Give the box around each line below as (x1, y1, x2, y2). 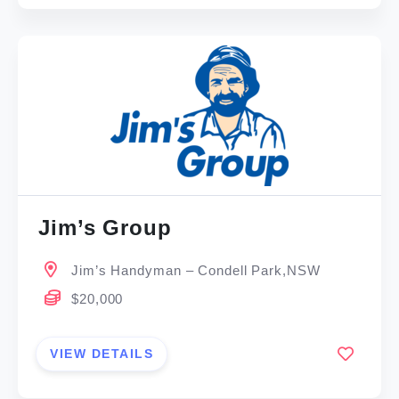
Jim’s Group (38, 216, 172, 240)
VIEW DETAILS (50, 346, 154, 361)
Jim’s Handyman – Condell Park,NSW (71, 263, 321, 279)
